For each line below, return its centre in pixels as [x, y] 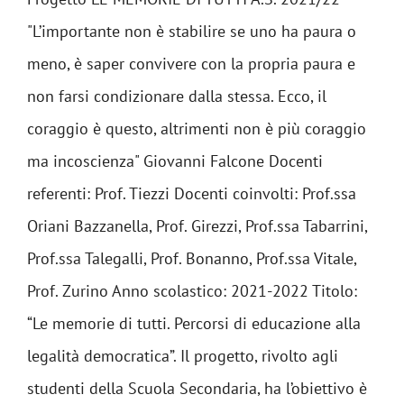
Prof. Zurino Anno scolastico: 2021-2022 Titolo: [192, 290]
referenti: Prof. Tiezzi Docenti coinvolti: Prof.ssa [192, 193]
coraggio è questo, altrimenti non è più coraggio [197, 128]
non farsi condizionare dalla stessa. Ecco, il [177, 96]
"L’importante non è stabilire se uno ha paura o [192, 31]
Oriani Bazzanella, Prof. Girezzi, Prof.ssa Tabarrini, [197, 225]
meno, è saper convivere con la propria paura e [191, 63]
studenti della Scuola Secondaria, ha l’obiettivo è [197, 388]
